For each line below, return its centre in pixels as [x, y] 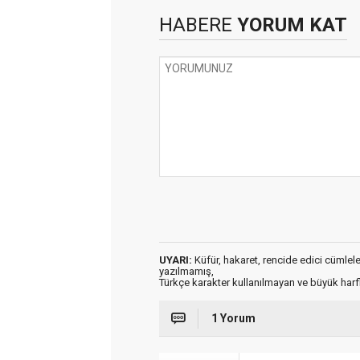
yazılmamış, [186, 271]
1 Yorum [233, 318]
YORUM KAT [290, 25]
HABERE [196, 25]
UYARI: [176, 260]
